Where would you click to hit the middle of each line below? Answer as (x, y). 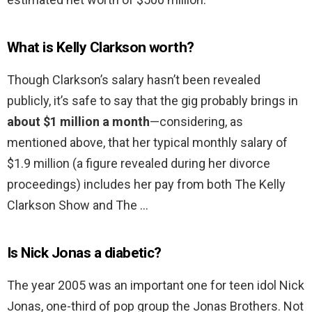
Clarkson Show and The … (78, 205)
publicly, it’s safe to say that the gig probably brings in (153, 101)
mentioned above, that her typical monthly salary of (147, 143)
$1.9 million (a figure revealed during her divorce (139, 164)
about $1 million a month (78, 122)
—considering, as (196, 122)
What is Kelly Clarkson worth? (101, 48)
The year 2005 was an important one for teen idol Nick (156, 286)
